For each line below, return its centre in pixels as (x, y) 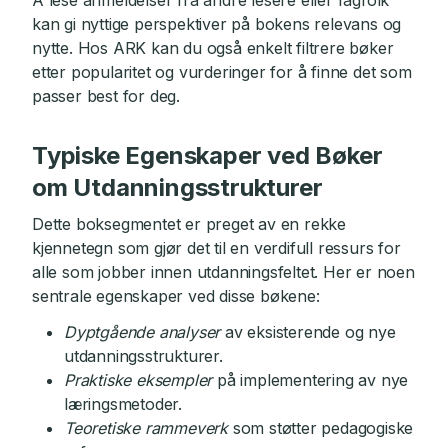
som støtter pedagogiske (321, 428)
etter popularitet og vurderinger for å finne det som (222, 72)
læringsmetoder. (123, 404)
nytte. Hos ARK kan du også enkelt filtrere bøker (213, 48)
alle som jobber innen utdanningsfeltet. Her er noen (223, 272)
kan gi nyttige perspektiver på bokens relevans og (217, 24)
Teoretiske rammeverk (146, 428)
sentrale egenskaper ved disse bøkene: (176, 296)
